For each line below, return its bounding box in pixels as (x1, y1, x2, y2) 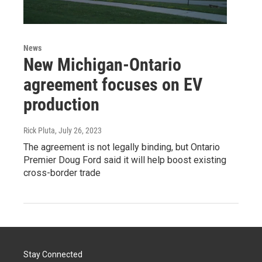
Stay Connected (23, 250, 82, 260)
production (23, 94, 99, 115)
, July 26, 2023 (55, 126, 102, 136)
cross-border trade (23, 167, 101, 179)
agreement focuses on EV (23, 74, 202, 95)
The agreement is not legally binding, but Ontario (23, 142, 220, 153)
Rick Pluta (23, 126, 55, 136)
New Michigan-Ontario (23, 54, 181, 75)
